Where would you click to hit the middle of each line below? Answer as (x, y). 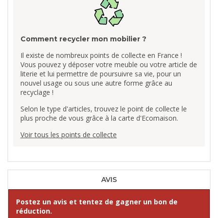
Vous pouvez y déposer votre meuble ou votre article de (109, 64)
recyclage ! (37, 92)
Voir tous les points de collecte (69, 134)
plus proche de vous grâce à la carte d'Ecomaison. (99, 118)
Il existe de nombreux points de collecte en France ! (101, 55)
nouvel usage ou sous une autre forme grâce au (96, 83)
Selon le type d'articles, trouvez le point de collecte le (104, 109)
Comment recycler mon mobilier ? (83, 39)
